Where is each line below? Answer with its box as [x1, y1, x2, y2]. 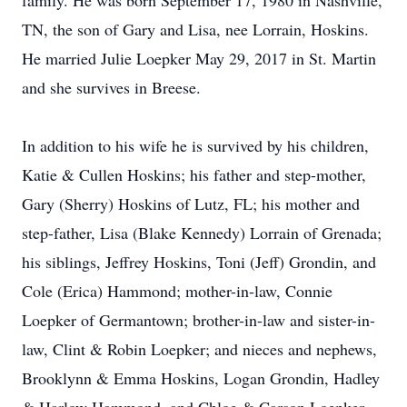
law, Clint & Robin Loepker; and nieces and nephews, [22, 338, 377, 360]
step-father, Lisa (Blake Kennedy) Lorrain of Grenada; [22, 222, 382, 243]
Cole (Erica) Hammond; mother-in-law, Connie [22, 280, 333, 302]
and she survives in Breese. [22, 76, 201, 98]
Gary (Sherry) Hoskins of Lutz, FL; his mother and [22, 193, 360, 214]
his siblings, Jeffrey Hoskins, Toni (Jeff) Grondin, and [22, 251, 376, 273]
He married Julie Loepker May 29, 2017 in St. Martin [22, 47, 376, 69]
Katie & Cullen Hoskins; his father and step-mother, [22, 164, 366, 185]
